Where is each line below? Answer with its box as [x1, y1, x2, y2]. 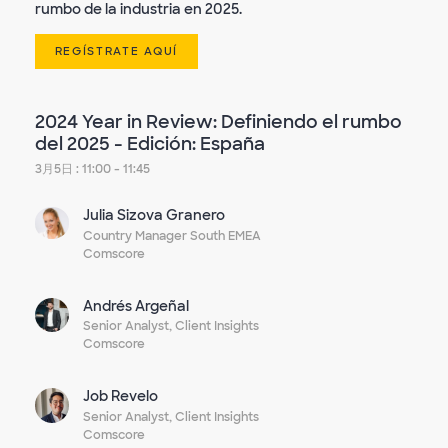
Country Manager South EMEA [83, 227, 262, 244]
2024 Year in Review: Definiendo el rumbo [35, 109, 402, 134]
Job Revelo [83, 387, 159, 406]
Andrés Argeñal [83, 296, 190, 315]
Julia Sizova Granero [83, 206, 226, 225]
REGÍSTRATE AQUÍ [54, 44, 178, 59]
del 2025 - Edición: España [35, 131, 265, 156]
